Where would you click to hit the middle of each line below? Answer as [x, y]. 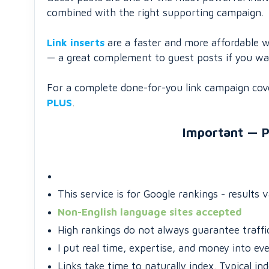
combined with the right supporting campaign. [155, 13]
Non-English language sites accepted [150, 212]
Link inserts [76, 43]
